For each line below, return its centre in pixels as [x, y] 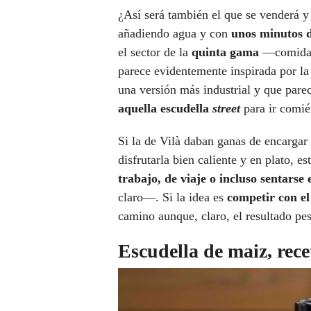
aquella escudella [165, 109]
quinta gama [227, 52]
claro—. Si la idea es [173, 197]
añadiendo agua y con [175, 34]
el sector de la [155, 52]
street [226, 109]
